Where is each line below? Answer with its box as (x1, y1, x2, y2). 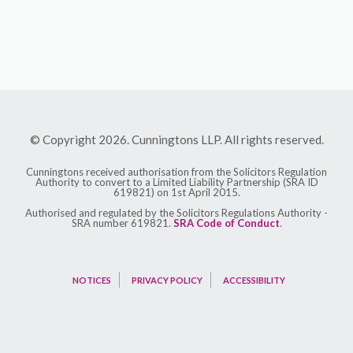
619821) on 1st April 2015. (113, 186, 240, 199)
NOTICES (72, 275, 111, 286)
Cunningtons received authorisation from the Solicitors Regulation (26, 165, 327, 179)
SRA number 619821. (71, 217, 173, 230)
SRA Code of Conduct (173, 217, 280, 230)
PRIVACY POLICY (131, 275, 203, 286)
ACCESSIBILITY (222, 275, 285, 286)
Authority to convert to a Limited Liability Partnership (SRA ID (35, 176, 318, 189)
